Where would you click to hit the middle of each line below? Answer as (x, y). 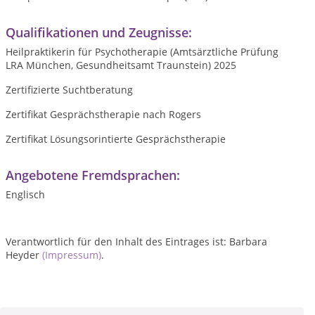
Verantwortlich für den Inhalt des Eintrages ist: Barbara (136, 242)
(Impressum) (72, 255)
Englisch (25, 194)
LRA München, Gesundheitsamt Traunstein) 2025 (121, 65)
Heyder (24, 255)
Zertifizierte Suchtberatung (69, 90)
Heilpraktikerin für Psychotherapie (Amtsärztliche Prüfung (142, 52)
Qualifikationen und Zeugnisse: (99, 32)
